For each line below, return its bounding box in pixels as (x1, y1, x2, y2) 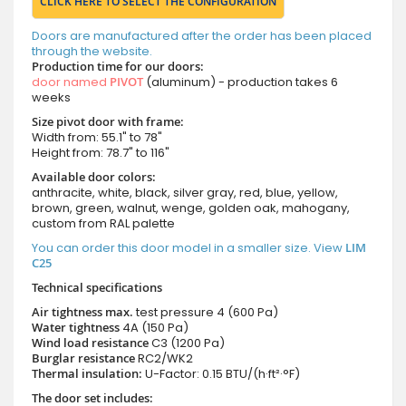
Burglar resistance (32, 349, 135, 366)
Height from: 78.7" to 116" (32, 143, 169, 161)
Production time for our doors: (32, 57, 204, 74)
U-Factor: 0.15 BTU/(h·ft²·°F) (145, 364, 300, 382)
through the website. (32, 42, 152, 60)
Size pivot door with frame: (32, 112, 184, 130)
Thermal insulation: (32, 364, 142, 382)
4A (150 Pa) (122, 318, 188, 336)
